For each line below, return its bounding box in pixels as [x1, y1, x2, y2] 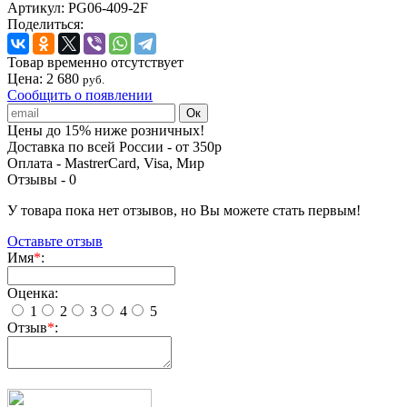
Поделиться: [7, 15, 84, 32]
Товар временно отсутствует [7, 54, 184, 70]
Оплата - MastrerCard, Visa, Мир [7, 154, 204, 171]
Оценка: [7, 284, 58, 301]
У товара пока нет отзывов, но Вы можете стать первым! [7, 202, 361, 218]
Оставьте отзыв [7, 233, 103, 249]
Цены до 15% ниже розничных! [7, 122, 204, 138]
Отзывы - [7, 171, 69, 187]
